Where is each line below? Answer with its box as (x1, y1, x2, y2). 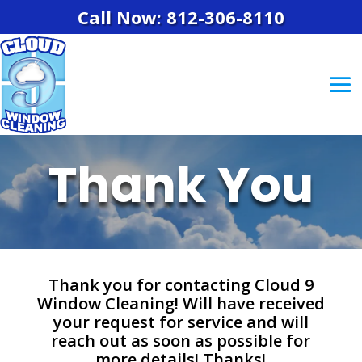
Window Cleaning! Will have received (36, 292, 325, 314)
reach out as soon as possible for (51, 329, 311, 351)
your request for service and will (53, 310, 309, 333)
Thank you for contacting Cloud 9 (48, 273, 314, 296)
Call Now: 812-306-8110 (78, 5, 284, 29)
